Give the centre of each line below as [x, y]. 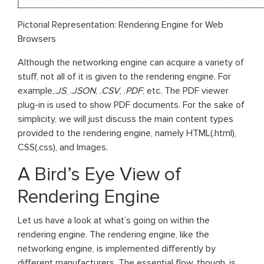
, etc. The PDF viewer [186, 90]
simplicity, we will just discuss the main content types [126, 119]
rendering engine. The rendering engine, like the [113, 234]
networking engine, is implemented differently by [117, 248]
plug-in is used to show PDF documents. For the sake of [131, 105]
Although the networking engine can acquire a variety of [131, 62]
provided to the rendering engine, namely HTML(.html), [127, 133]
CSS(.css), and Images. [63, 147]
